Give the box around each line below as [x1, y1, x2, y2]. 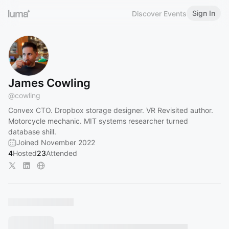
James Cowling [8, 76, 90, 89]
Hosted [13, 149, 37, 157]
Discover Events [132, 9, 187, 18]
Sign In [192, 9, 215, 17]
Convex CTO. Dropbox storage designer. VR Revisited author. [8, 106, 213, 114]
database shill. [8, 127, 56, 136]
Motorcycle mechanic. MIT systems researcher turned [8, 117, 188, 125]
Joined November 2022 [16, 138, 95, 147]
